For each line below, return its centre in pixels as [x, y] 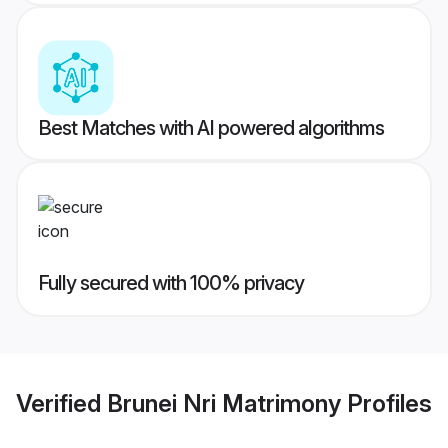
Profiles [386, 403]
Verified [61, 403]
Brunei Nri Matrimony [224, 403]
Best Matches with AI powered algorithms [211, 128]
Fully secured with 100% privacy [171, 283]
